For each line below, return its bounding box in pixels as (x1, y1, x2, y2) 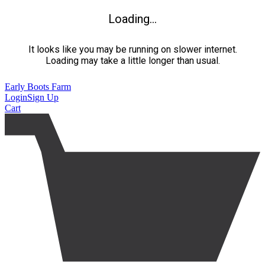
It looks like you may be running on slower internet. (28, 44, 237, 55)
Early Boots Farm (5, 82, 71, 92)
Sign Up (27, 92, 59, 102)
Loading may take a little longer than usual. (45, 55, 220, 66)
